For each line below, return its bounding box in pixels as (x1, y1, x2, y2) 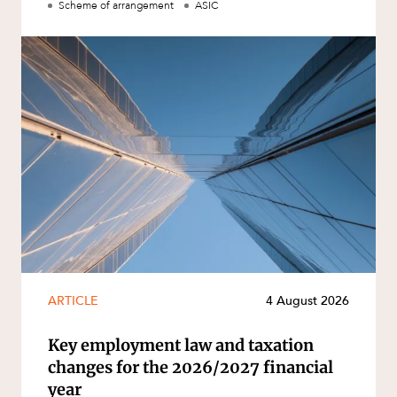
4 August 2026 (266, 292, 349, 310)
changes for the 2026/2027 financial (48, 357, 333, 378)
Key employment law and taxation (48, 335, 314, 356)
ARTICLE (48, 292, 98, 310)
